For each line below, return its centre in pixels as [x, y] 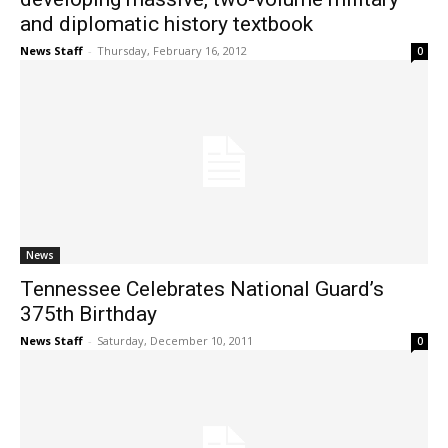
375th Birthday [88, 314]
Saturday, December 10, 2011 [175, 341]
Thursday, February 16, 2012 [172, 51]
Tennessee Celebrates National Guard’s [202, 289]
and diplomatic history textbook [166, 24]
